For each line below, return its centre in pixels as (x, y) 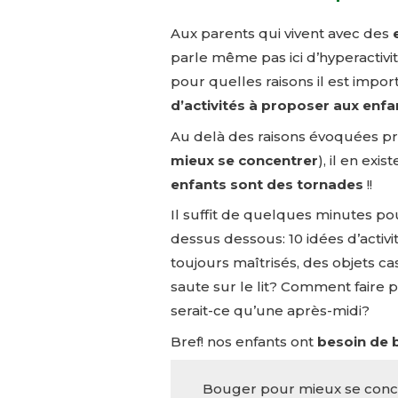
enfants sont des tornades (267, 184)
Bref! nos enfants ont (244, 341)
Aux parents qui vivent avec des (282, 34)
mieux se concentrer (244, 160)
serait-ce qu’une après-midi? (270, 311)
